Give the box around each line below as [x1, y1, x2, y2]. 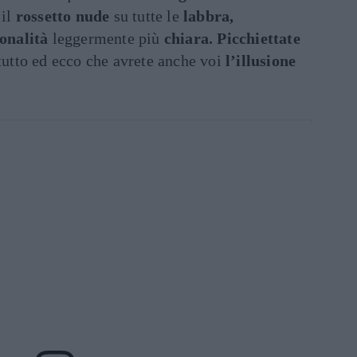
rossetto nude [15, 7, 110, 25]
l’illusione [226, 52, 296, 69]
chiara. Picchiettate [163, 29, 300, 47]
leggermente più [48, 29, 164, 47]
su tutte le [109, 7, 184, 25]
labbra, [183, 7, 234, 25]
